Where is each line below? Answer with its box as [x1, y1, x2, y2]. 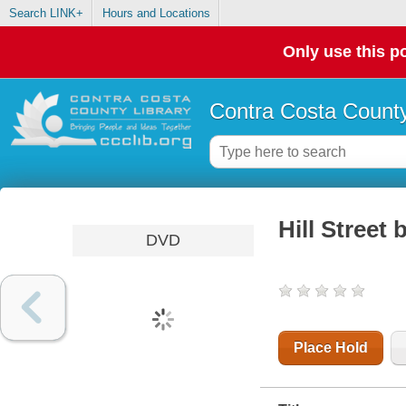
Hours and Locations [101, 6, 210, 21]
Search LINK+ [8, 6, 83, 21]
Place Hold [293, 340, 368, 356]
